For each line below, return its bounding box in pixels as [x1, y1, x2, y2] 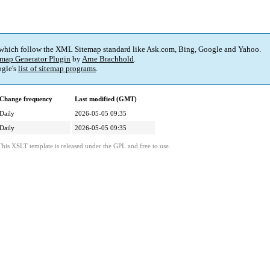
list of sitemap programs [18, 64, 96, 74]
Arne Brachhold [82, 54, 134, 64]
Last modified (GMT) [75, 95, 137, 103]
